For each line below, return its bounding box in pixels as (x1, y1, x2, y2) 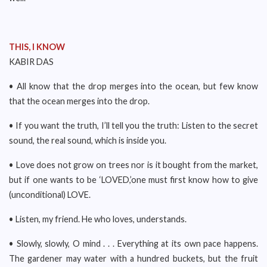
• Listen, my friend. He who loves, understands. (9, 214, 187, 224)
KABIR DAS (9, 57, 54, 67)
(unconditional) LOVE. (9, 190, 91, 200)
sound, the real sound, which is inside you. (9, 135, 166, 145)
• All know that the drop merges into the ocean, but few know (9, 81, 258, 91)
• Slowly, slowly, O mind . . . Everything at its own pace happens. (9, 238, 258, 249)
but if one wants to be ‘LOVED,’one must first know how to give (9, 175, 258, 185)
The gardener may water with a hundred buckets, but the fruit (9, 253, 258, 263)
